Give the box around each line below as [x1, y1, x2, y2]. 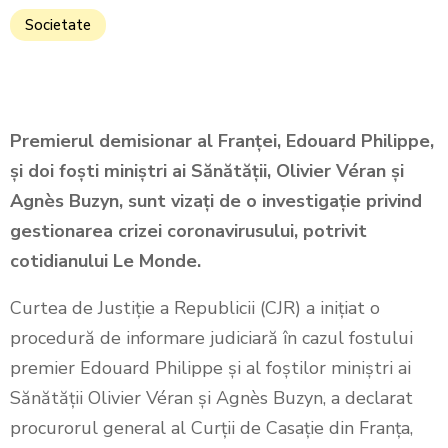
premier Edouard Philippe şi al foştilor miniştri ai [10, 356, 411, 380]
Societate [25, 15, 91, 35]
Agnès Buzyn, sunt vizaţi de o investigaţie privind [10, 189, 422, 213]
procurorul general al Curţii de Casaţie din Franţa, [10, 416, 413, 440]
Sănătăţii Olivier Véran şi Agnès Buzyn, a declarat [10, 386, 413, 410]
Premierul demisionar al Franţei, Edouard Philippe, [10, 129, 434, 153]
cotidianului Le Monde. [10, 249, 201, 273]
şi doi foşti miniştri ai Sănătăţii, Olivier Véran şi [10, 159, 404, 183]
